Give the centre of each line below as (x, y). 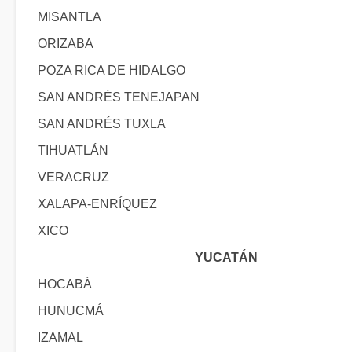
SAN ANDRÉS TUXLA (102, 124)
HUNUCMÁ (71, 311)
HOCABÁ (65, 284)
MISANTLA (70, 17)
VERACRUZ (73, 177)
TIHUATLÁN (73, 150)
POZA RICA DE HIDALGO (112, 70)
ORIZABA (66, 44)
